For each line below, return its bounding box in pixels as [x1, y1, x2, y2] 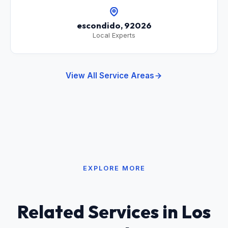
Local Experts [93, 32, 135, 40]
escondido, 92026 [76, 20, 152, 31]
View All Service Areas [66, 71, 154, 81]
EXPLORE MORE [82, 164, 146, 173]
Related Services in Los [17, 201, 211, 223]
